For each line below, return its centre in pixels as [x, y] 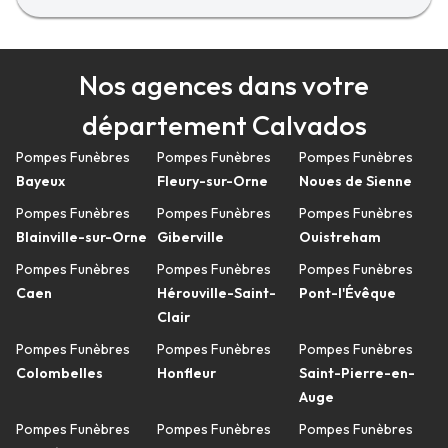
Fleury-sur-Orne [213, 181]
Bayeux [40, 181]
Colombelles [59, 373]
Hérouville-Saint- [217, 293]
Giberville [191, 237]
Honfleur [187, 373]
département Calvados [224, 125]
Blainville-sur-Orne [81, 237]
